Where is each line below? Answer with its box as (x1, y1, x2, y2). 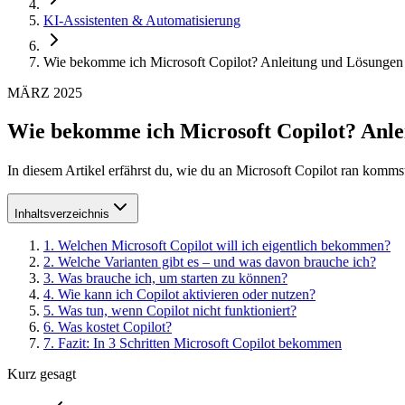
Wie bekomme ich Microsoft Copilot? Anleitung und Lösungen (43, 54, 403, 70)
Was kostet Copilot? (58, 318, 172, 334)
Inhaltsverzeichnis (14, 206, 109, 221)
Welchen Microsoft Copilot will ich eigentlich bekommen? (58, 237, 391, 253)
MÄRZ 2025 (7, 85, 82, 100)
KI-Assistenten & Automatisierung (43, 13, 240, 28)
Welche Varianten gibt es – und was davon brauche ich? (58, 253, 376, 269)
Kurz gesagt (7, 365, 76, 381)
